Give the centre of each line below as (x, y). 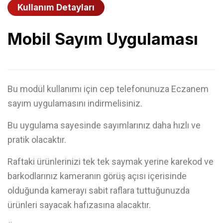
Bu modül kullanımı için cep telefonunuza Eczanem (108, 89)
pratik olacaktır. (37, 140)
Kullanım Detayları (56, 7)
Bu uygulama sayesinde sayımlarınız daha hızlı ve (104, 125)
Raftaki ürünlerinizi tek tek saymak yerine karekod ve (111, 162)
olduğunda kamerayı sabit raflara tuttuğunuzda (99, 190)
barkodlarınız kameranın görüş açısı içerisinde (97, 176)
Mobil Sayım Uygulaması (103, 39)
